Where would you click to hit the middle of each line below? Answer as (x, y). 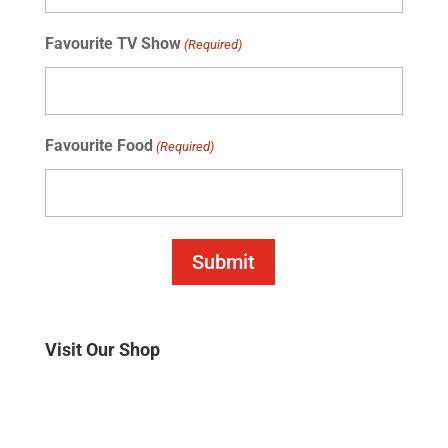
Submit (224, 261)
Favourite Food (98, 145)
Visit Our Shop (102, 349)
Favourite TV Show (112, 43)
